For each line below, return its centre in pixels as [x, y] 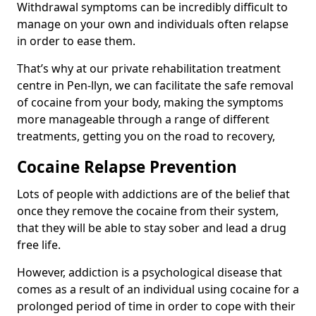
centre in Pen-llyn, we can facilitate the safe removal [155, 85]
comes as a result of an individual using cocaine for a [158, 289]
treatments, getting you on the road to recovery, [146, 136]
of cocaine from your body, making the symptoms [150, 102]
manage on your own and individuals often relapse [153, 24]
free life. [40, 244]
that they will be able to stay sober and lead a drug [152, 227]
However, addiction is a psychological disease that [150, 272]
